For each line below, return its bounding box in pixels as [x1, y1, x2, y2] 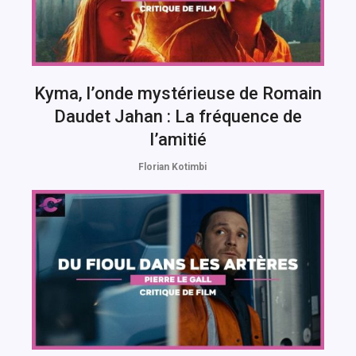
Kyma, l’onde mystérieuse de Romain [34, 83, 322, 103]
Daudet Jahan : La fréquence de [54, 106, 302, 126]
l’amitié [149, 129, 207, 149]
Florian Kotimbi [137, 161, 207, 172]
